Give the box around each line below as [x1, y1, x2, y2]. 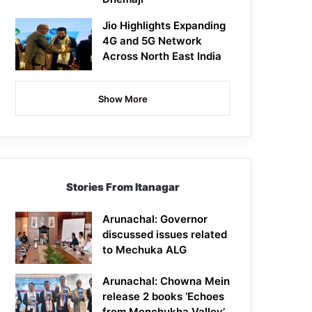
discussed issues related [102, 228, 228, 242]
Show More [97, 93, 148, 105]
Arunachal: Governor [102, 212, 208, 226]
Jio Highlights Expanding [102, 19, 226, 33]
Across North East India [102, 49, 222, 63]
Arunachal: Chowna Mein [102, 274, 231, 288]
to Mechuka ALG [102, 243, 187, 257]
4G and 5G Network [102, 34, 203, 48]
